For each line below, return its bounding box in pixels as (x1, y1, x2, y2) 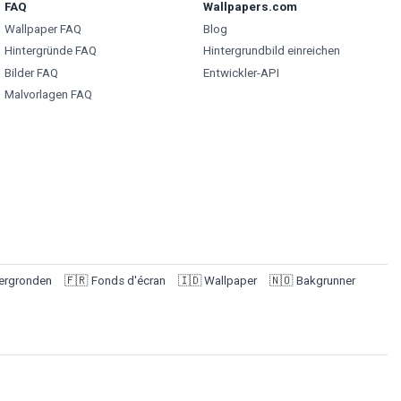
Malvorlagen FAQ (4, 88, 92, 102)
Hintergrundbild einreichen (202, 44, 340, 58)
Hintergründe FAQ (4, 44, 97, 58)
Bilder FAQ (4, 65, 58, 80)
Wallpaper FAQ (4, 21, 81, 36)
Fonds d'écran (90, 273, 166, 287)
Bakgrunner (295, 273, 355, 287)
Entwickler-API (202, 65, 279, 80)
